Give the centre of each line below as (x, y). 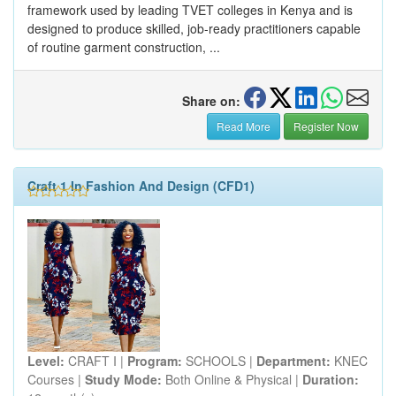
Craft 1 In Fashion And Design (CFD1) (141, 185)
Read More (244, 126)
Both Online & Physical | (232, 379)
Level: (46, 360)
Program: (155, 360)
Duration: (331, 379)
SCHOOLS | (219, 360)
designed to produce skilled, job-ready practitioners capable (194, 28)
